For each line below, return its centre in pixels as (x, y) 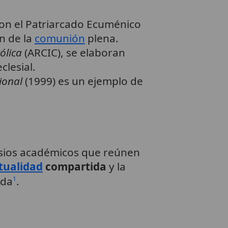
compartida (74, 167)
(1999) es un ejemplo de (82, 81)
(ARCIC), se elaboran (73, 53)
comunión (60, 38)
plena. (102, 38)
